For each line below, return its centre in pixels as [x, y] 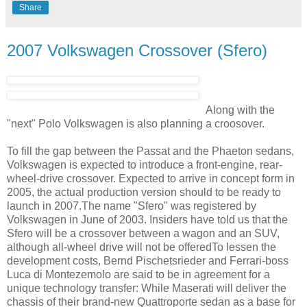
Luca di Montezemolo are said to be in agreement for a [138, 275]
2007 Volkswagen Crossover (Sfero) [137, 50]
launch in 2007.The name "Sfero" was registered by [132, 206]
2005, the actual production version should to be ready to [144, 193]
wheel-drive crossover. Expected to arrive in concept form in [151, 179]
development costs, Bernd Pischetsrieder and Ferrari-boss [148, 261]
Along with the [240, 110]
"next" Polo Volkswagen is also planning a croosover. [136, 124]
